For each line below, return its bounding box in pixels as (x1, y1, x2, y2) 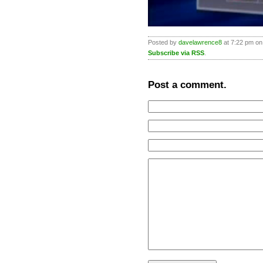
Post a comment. (148, 79, 227, 90)
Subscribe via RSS (148, 49, 204, 56)
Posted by (148, 39, 178, 46)
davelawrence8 (178, 39, 222, 46)
